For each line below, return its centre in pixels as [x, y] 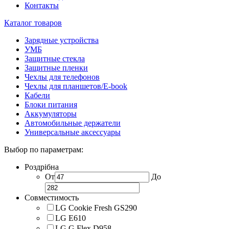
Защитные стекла [55, 58]
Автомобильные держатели [73, 123]
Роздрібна [42, 167]
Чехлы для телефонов [62, 77]
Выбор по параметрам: [44, 149]
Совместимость [52, 197]
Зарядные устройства [62, 40]
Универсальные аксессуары [73, 132]
